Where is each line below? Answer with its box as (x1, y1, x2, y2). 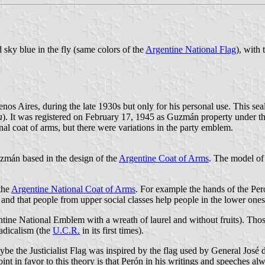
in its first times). (80, 225, 144, 235)
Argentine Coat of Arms (119, 153, 209, 163)
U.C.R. (53, 225, 80, 235)
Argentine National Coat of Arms (11, 183, 135, 194)
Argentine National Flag (146, 44, 236, 55)
